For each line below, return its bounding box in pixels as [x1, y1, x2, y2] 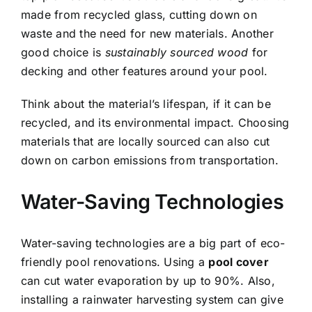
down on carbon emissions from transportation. [21, 153, 279, 168]
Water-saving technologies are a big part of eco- [21, 235, 286, 250]
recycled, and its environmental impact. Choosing [21, 116, 290, 130]
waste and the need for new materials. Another [21, 26, 274, 41]
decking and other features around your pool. [21, 64, 268, 79]
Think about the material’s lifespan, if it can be [21, 97, 271, 111]
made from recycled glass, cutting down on [21, 8, 257, 22]
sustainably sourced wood [104, 45, 249, 60]
